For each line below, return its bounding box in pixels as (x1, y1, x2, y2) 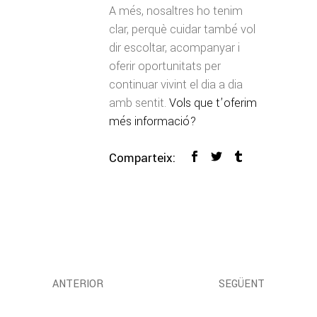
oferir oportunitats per (109, 57, 221, 74)
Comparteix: (109, 149, 175, 167)
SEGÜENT (219, 276, 265, 292)
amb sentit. (109, 94, 169, 111)
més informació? (109, 113, 196, 129)
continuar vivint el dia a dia (109, 76, 243, 93)
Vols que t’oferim (169, 94, 257, 111)
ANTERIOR (52, 276, 103, 292)
